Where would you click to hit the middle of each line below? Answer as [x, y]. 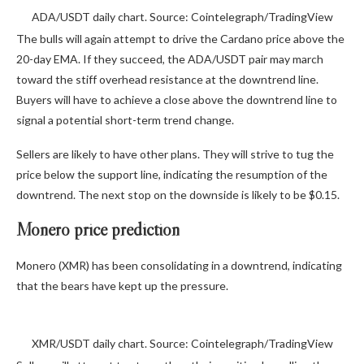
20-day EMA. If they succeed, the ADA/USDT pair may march [170, 58]
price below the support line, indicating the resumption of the [172, 174]
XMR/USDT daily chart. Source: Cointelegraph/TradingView [182, 343]
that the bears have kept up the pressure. [122, 285]
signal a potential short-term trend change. [125, 119]
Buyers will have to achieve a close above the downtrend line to [177, 99]
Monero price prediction [98, 229]
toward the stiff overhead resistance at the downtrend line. [167, 79]
